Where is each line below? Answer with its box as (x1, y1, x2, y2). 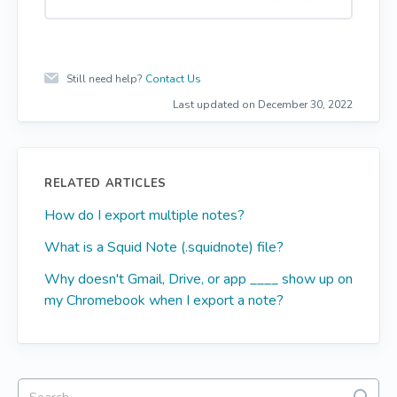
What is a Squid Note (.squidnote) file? (44, 237, 284, 257)
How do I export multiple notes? (44, 206, 245, 225)
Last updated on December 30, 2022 (173, 97, 353, 112)
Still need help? (66, 72, 145, 86)
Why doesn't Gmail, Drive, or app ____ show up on (44, 269, 353, 289)
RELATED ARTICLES (44, 175, 167, 191)
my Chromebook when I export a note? (44, 291, 284, 310)
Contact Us (145, 72, 201, 86)
